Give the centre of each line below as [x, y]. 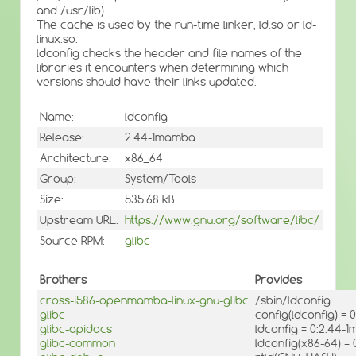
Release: [62, 138]
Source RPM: [72, 241]
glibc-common [77, 343]
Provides [279, 279]
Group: [58, 179]
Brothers [63, 279]
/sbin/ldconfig [293, 300]
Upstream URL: [79, 221]
